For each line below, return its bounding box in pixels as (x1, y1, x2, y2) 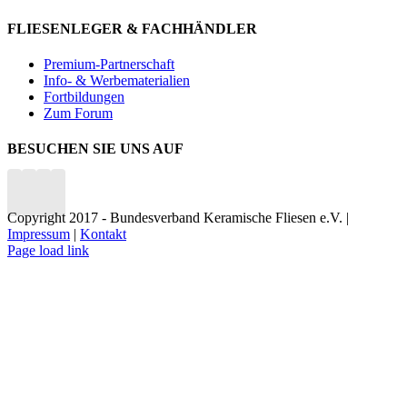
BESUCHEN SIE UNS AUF (7, 141, 184, 157)
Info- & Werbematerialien (44, 72, 190, 88)
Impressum (7, 226, 70, 243)
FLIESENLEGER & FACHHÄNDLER (7, 20, 257, 36)
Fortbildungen (44, 88, 124, 104)
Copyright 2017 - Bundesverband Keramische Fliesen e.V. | (7, 210, 349, 226)
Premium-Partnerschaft (44, 55, 174, 72)
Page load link (7, 243, 89, 259)
